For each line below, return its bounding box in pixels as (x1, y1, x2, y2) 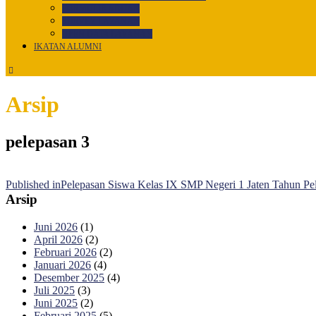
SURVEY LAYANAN (62, 16, 140, 27)
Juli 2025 (34, 284, 75, 296)
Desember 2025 (34, 271, 104, 284)
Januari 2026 (34, 258, 91, 271)
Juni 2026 (34, 220, 78, 233)
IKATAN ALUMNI (34, 42, 102, 52)
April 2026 (34, 233, 83, 245)
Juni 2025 (34, 296, 78, 309)
